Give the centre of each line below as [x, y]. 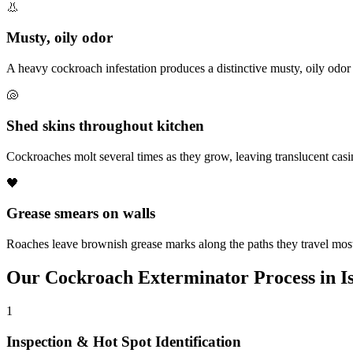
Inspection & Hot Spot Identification [124, 341]
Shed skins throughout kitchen [105, 125]
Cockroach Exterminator [147, 277]
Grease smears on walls [81, 214]
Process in [295, 277]
